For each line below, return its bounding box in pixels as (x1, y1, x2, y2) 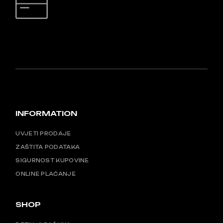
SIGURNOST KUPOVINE (15, 157, 89, 164)
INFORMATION (15, 109, 78, 117)
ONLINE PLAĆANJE (15, 171, 76, 177)
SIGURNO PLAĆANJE (56, 12, 147, 20)
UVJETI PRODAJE (15, 130, 71, 137)
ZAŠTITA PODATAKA (15, 144, 80, 150)
